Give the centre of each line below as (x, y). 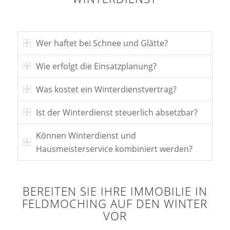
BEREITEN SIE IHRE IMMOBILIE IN (115, 191)
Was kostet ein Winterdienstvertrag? (106, 90)
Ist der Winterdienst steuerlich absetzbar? (117, 113)
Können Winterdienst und (86, 136)
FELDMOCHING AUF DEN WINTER (115, 204)
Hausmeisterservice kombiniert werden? (114, 149)
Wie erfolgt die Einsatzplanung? (96, 66)
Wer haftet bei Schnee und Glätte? (102, 43)
